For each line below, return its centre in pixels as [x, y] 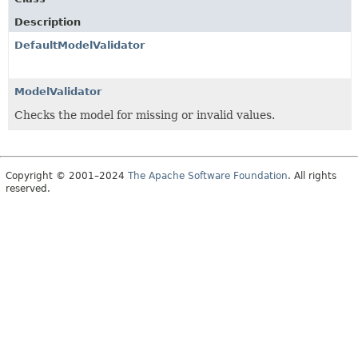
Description [48, 22]
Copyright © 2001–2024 [67, 175]
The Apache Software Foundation [208, 175]
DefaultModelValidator [80, 45]
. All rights [312, 175]
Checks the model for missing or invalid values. [145, 115]
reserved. [28, 188]
